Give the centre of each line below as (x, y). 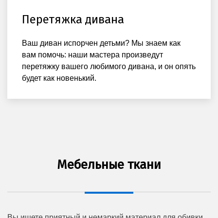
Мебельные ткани (109, 164)
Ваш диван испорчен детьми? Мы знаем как (101, 43)
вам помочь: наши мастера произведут (92, 54)
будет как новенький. (59, 78)
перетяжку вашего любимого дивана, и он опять (109, 66)
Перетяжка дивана (73, 19)
